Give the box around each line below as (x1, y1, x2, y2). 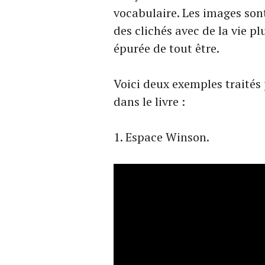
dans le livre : (114, 93, 185, 110)
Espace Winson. (125, 129, 209, 146)
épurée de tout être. (114, 40, 219, 57)
